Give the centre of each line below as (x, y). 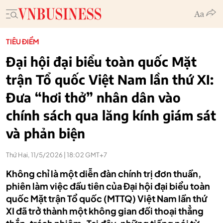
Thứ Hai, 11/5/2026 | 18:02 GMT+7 (56, 155)
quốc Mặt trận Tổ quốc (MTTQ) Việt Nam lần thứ (107, 198)
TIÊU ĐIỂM (23, 41)
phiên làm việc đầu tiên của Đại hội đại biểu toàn (108, 186)
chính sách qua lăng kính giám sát (111, 115)
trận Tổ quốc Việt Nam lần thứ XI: (110, 79)
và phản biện (46, 133)
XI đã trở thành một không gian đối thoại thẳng (105, 211)
